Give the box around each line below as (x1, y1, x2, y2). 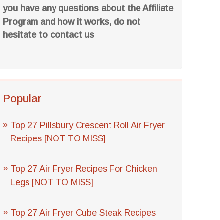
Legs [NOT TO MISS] (10, 177, 94, 187)
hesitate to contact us (3, 30, 95, 40)
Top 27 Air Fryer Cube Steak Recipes (10, 208, 156, 218)
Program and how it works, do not (3, 17, 141, 27)
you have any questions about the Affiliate (3, 3, 174, 13)
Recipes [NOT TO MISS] (10, 134, 106, 143)
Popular (3, 92, 42, 105)
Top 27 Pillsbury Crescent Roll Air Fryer (10, 120, 165, 130)
